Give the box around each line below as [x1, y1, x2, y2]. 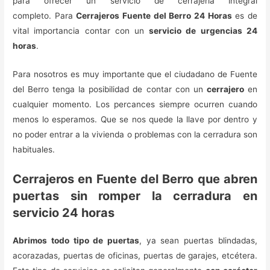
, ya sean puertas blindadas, [139, 235, 257, 245]
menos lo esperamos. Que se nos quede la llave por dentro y [13, 114, 257, 124]
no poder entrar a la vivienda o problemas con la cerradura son [13, 129, 257, 139]
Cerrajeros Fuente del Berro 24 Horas [76, 11, 232, 20]
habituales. [13, 144, 55, 154]
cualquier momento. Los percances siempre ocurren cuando [13, 99, 257, 109]
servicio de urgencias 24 [149, 26, 257, 36]
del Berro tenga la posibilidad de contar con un [13, 84, 207, 94]
